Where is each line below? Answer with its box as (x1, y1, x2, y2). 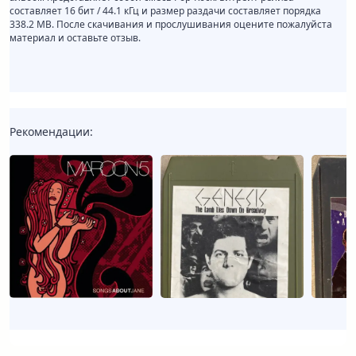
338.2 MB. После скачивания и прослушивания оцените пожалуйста (10, 17, 332, 32)
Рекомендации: (10, 124, 93, 140)
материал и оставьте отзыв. (10, 31, 141, 45)
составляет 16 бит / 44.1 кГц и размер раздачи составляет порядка (10, 4, 321, 18)
